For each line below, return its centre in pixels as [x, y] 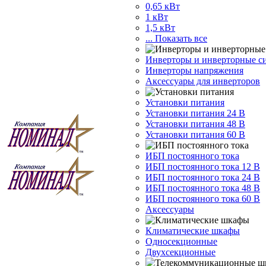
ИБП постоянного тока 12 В [203, 167]
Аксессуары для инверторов [203, 81]
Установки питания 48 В [195, 124]
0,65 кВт [163, 6]
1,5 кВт [160, 28]
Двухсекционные [180, 252]
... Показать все [176, 38]
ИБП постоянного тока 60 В [203, 199]
